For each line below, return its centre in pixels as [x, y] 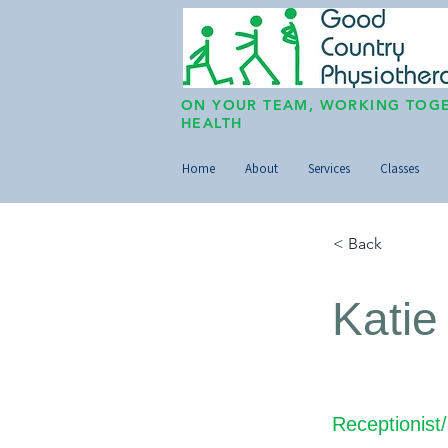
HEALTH [212, 123]
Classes [399, 168]
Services [329, 168]
